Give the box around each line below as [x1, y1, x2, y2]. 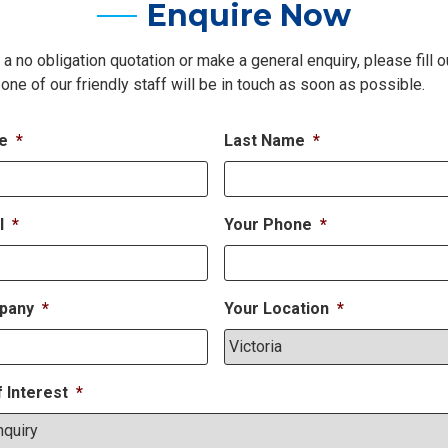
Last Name [224, 130, 305, 150]
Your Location [224, 298, 329, 318]
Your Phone [224, 214, 312, 234]
